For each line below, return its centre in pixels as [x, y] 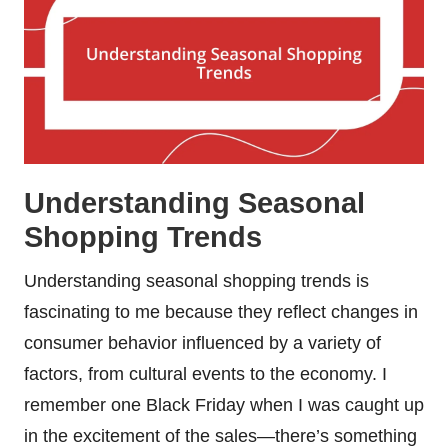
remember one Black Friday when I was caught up [224, 405]
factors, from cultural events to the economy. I [205, 374]
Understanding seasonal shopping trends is [196, 281]
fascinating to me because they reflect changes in [221, 312]
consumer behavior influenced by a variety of [202, 343]
